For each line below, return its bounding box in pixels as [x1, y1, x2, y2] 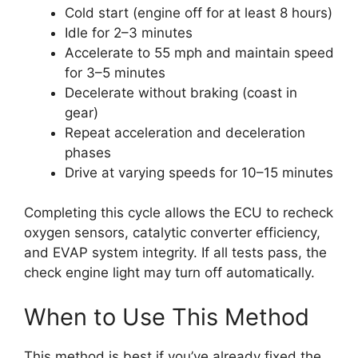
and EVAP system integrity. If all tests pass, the [24, 245, 327, 261]
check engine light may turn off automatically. [24, 265, 315, 281]
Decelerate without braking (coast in [65, 84, 297, 101]
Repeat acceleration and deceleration [65, 124, 305, 141]
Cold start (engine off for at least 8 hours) [65, 4, 332, 21]
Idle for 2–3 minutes [65, 24, 193, 41]
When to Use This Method [24, 302, 309, 331]
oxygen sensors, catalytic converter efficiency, [24, 225, 320, 241]
